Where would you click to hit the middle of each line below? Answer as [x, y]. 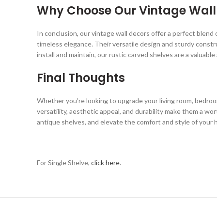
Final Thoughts [81, 78]
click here [105, 163]
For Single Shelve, [64, 163]
